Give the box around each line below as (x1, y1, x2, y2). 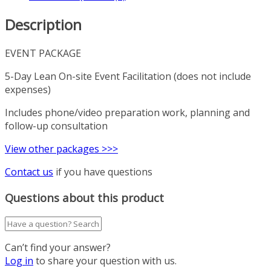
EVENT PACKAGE (5, 47, 81, 60)
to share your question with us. (36, 253, 177, 267)
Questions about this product (5, 189, 164, 205)
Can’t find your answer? (5, 240, 111, 254)
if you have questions (53, 165, 152, 179)
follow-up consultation (5, 119, 108, 133)
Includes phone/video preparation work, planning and (5, 106, 250, 120)
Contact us (5, 165, 53, 179)
